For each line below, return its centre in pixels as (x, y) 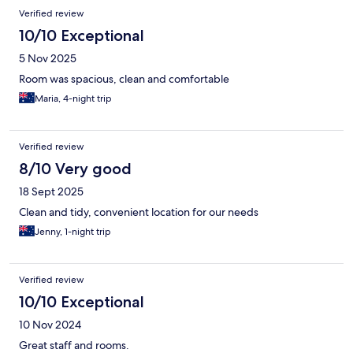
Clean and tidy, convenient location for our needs (139, 212)
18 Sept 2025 (51, 192)
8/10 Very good (75, 169)
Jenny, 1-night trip (73, 232)
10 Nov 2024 (50, 325)
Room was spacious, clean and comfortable (124, 79)
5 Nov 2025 (48, 59)
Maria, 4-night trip (73, 99)
